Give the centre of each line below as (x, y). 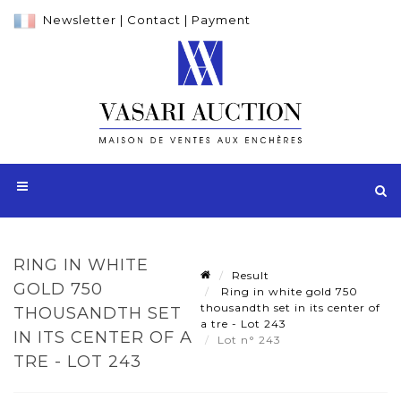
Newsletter (80, 20)
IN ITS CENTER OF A (103, 337)
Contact (154, 20)
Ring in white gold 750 (288, 291)
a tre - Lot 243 (243, 323)
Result (251, 275)
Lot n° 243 (251, 339)
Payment (221, 20)
